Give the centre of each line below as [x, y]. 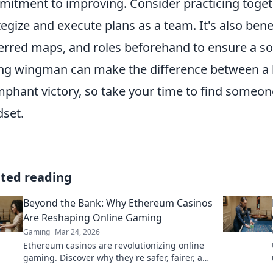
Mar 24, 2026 [77, 232]
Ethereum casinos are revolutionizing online [114, 245]
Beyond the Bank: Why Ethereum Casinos [118, 203]
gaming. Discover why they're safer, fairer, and [118, 257]
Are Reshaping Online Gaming [93, 218]
